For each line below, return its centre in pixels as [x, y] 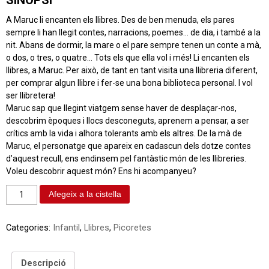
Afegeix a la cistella [85, 194]
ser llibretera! [31, 95]
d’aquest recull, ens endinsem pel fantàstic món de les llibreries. [126, 158]
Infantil [66, 228]
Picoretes [132, 228]
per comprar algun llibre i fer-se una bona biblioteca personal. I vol [129, 83]
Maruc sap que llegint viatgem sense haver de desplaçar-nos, [121, 108]
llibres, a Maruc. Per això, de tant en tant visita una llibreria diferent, [132, 70]
